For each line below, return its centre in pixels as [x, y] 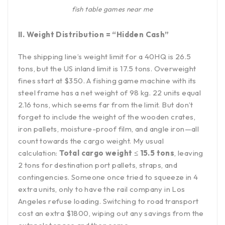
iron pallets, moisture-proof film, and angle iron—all [109, 129]
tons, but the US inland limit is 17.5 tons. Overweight [107, 69]
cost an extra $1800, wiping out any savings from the [111, 213]
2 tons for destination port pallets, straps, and [98, 165]
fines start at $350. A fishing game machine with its [107, 81]
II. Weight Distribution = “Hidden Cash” [94, 35]
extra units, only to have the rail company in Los [102, 189]
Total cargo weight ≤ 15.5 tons [117, 153]
